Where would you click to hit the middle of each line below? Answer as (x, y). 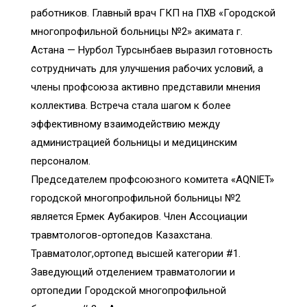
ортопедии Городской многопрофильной (128, 291)
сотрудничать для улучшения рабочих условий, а (147, 69)
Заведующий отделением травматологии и (133, 272)
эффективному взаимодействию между (125, 124)
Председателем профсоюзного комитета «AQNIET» (152, 180)
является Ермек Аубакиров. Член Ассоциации (139, 217)
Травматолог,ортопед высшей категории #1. (136, 254)
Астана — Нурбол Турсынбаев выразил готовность (152, 50)
